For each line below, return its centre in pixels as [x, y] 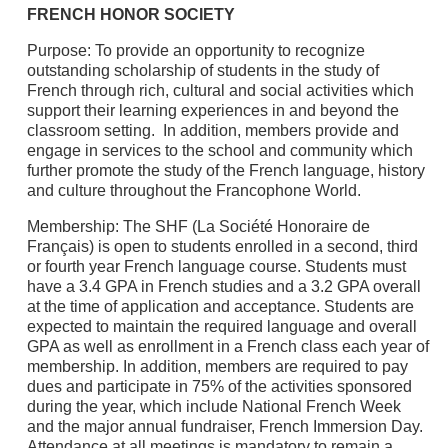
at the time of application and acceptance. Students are [220, 306]
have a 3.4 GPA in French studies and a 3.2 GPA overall [223, 286]
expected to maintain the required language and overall [221, 326]
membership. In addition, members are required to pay [217, 366]
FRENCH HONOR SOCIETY [130, 14]
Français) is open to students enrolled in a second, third [222, 246]
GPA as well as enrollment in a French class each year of [227, 346]
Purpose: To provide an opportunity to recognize [195, 50]
